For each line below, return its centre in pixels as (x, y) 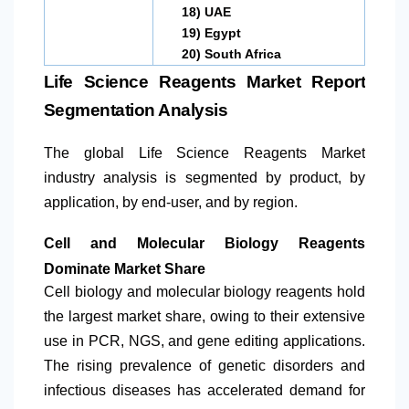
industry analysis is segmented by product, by (204, 178)
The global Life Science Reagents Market (204, 153)
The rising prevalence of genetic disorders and (204, 366)
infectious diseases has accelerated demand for (204, 391)
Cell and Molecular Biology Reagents (204, 244)
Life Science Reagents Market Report (204, 82)
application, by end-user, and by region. (171, 203)
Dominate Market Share (125, 269)
